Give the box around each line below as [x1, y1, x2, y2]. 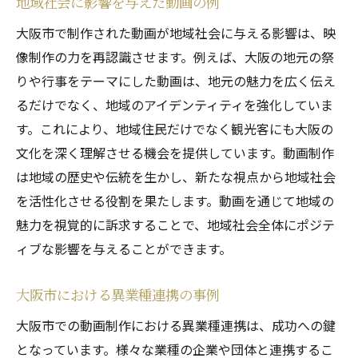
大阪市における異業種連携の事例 [16, 285, 220, 304]
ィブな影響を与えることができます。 [16, 239, 232, 258]
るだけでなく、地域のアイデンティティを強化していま [16, 95, 333, 114]
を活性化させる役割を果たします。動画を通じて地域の [16, 191, 334, 210]
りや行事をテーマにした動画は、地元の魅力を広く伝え [16, 71, 336, 90]
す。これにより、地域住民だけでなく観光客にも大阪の [16, 119, 333, 138]
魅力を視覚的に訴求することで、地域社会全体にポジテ [16, 215, 335, 234]
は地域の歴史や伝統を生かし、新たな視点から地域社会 [16, 167, 336, 186]
